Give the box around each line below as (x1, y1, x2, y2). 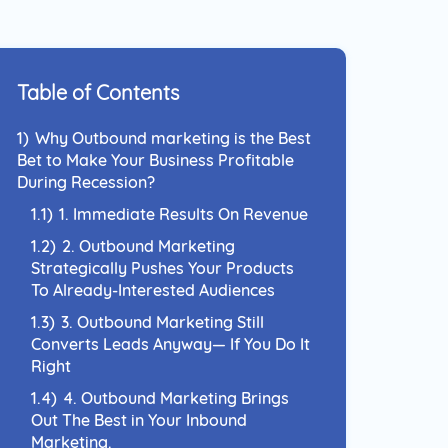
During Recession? (17, 172, 155, 192)
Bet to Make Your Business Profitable (17, 150, 294, 170)
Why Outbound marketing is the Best (35, 128, 311, 148)
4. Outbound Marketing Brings (63, 388, 289, 408)
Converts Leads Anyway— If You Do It (31, 334, 310, 354)
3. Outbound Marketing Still (61, 312, 264, 332)
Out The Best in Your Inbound (31, 410, 247, 430)
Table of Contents (17, 80, 179, 105)
